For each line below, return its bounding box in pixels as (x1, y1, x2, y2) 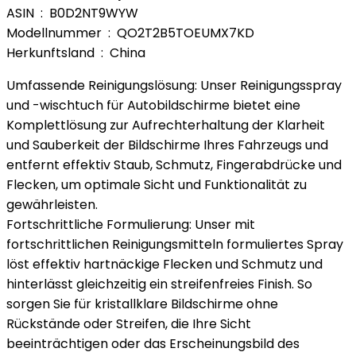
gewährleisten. (6, 195, 98, 214)
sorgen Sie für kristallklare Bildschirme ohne (6, 295, 278, 313)
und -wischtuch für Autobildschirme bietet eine (6, 96, 300, 114)
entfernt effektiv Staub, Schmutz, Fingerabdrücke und (6, 156, 342, 174)
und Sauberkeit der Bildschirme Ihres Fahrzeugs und (6, 136, 328, 154)
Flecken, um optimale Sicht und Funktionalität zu (6, 176, 307, 194)
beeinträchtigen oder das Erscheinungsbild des (6, 335, 300, 353)
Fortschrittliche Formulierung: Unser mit (6, 215, 255, 234)
